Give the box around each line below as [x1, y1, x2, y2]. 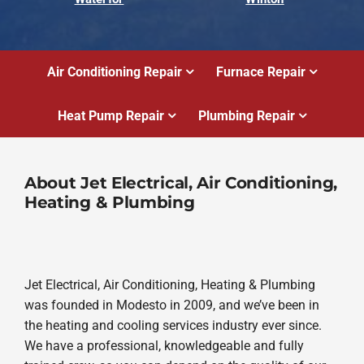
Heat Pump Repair [57, 107, 164, 123]
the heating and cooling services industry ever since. [24, 317, 322, 333]
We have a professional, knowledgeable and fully [24, 337, 304, 353]
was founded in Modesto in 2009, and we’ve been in [24, 297, 319, 313]
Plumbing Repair [198, 107, 296, 123]
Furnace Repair [216, 64, 306, 80]
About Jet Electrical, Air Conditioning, [24, 171, 338, 193]
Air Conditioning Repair [46, 64, 182, 80]
